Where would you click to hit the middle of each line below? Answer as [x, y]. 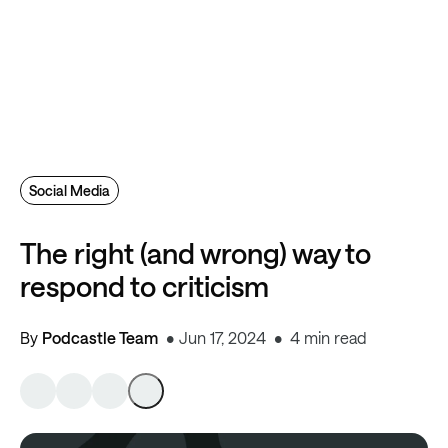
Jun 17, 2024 [222, 337]
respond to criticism [144, 286]
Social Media [69, 190]
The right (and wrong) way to [195, 253]
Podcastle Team [100, 337]
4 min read [328, 337]
